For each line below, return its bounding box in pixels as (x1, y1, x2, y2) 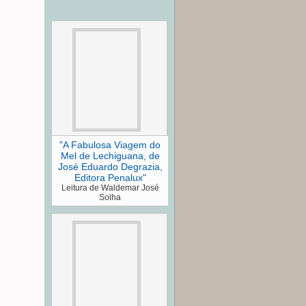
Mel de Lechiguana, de (60, 150, 160, 161)
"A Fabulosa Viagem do (59, 139, 161, 150)
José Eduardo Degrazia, (57, 161, 163, 172)
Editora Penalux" (74, 171, 146, 183)
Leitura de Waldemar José (61, 182, 159, 193)
